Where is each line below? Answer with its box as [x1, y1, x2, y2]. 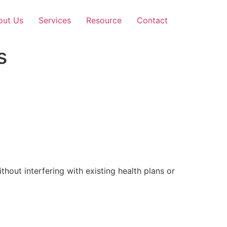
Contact [137, 15, 168, 25]
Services [39, 15, 71, 25]
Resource [86, 15, 122, 25]
